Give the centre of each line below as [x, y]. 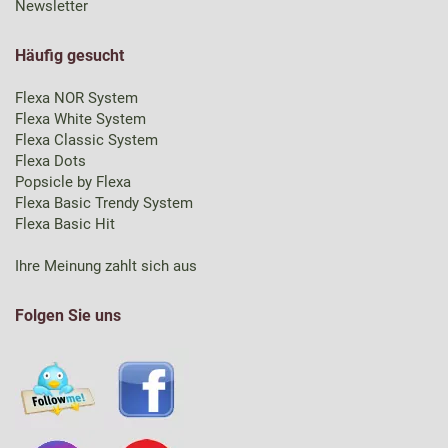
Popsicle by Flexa [73, 182]
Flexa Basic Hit [65, 224]
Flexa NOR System [76, 98]
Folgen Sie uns [68, 315]
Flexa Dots [50, 161]
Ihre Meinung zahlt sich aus [106, 266]
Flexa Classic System [86, 140]
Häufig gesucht [69, 55]
